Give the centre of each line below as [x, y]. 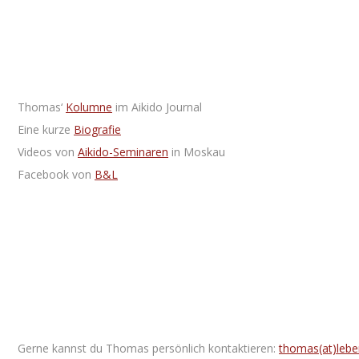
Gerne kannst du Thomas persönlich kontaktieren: [148, 348]
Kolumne [89, 107]
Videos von [48, 152]
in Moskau [197, 152]
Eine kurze [46, 129]
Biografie [97, 129]
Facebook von [56, 174]
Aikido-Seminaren [123, 152]
